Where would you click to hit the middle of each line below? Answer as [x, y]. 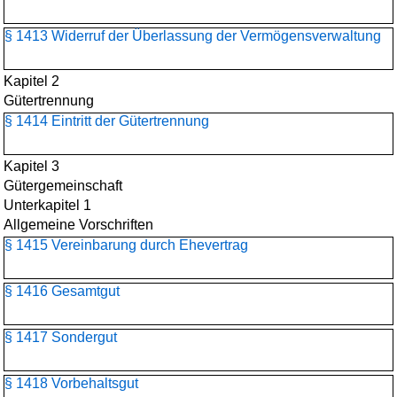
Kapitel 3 [31, 166]
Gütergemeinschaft [63, 186]
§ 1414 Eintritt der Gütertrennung [107, 121]
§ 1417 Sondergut [61, 337]
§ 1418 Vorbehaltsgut [71, 383]
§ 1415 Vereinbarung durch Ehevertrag [126, 245]
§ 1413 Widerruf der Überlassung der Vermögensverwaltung [193, 36]
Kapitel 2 [31, 81]
